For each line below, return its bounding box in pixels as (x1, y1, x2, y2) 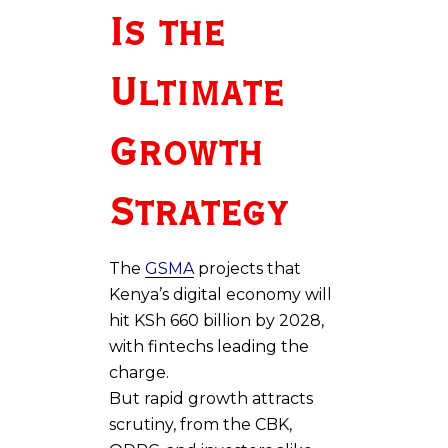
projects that (194, 258, 301, 278)
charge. (109, 362, 169, 382)
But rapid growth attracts (109, 388, 313, 408)
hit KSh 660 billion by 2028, (109, 310, 324, 330)
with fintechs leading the (109, 336, 309, 356)
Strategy (109, 188, 288, 239)
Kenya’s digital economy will (109, 284, 332, 304)
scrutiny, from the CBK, (109, 414, 292, 434)
